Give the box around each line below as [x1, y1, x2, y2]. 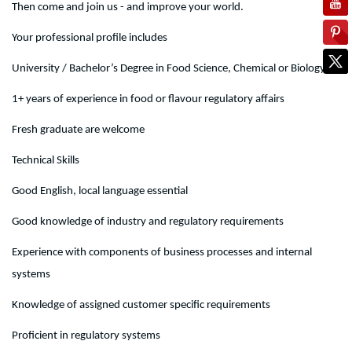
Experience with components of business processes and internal [12, 246, 312, 258]
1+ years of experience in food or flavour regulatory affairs [12, 93, 284, 105]
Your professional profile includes [12, 31, 167, 44]
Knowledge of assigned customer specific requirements [12, 299, 270, 311]
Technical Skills [12, 154, 79, 167]
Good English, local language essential [12, 185, 188, 197]
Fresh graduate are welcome [12, 123, 145, 136]
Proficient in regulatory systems [12, 329, 160, 342]
